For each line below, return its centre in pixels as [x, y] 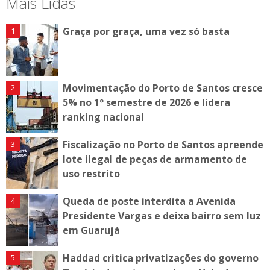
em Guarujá [91, 230]
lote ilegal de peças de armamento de [155, 159]
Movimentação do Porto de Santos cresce [163, 88]
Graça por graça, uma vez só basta [146, 31]
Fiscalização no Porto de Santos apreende [163, 144]
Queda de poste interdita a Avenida [149, 201]
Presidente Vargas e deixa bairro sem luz [162, 215]
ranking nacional [103, 117]
